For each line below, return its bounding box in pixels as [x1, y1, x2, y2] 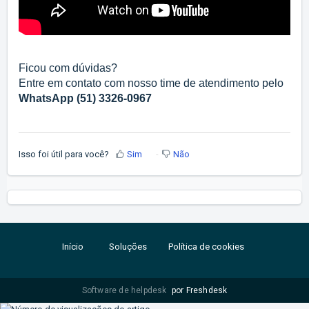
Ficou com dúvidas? [19, 62, 120, 74]
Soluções [109, 241, 147, 252]
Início [62, 241, 83, 252]
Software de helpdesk [81, 285, 169, 295]
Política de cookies [168, 241, 244, 252]
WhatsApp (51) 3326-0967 [19, 92, 152, 105]
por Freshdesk [171, 285, 228, 295]
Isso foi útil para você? [19, 148, 109, 159]
